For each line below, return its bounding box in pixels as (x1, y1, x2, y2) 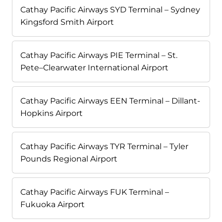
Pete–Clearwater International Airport (20, 63, 168, 73)
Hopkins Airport (20, 109, 83, 118)
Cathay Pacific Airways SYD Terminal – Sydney (20, 5, 200, 15)
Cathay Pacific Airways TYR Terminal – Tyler (20, 142, 188, 152)
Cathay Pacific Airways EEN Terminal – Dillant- (20, 96, 200, 106)
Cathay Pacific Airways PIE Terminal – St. (20, 51, 177, 60)
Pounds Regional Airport (20, 154, 117, 164)
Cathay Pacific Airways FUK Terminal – (20, 187, 169, 197)
